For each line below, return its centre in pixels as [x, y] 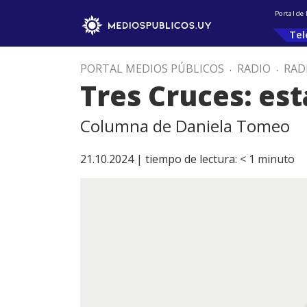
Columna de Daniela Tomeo [185, 126]
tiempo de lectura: [191, 159]
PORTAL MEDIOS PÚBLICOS [152, 69]
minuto [276, 159]
